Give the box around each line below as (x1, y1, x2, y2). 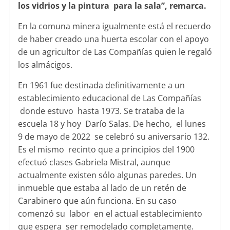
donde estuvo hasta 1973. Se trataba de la (17, 105, 184, 117)
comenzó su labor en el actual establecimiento (17, 208, 202, 220)
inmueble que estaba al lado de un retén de (17, 182, 186, 194)
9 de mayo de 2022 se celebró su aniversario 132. (17, 131, 209, 143)
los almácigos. (17, 59, 72, 71)
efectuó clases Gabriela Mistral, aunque (17, 157, 170, 168)
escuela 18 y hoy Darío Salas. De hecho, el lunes (17, 118, 206, 130)
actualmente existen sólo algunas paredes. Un (17, 169, 197, 181)
